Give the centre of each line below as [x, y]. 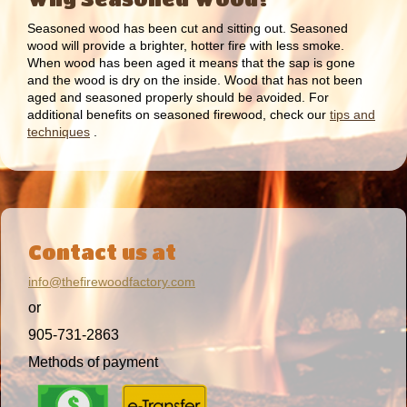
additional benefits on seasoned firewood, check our [179, 114]
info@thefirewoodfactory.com [112, 282]
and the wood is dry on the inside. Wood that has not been [195, 79]
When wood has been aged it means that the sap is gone [191, 62]
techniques [59, 131]
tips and [352, 114]
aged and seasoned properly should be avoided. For [178, 97]
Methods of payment [93, 362]
